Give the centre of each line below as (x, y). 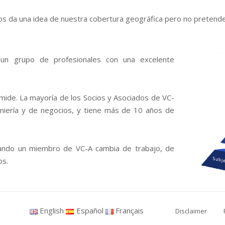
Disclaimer (191, 211)
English (52, 211)
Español (90, 211)
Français (130, 211)
